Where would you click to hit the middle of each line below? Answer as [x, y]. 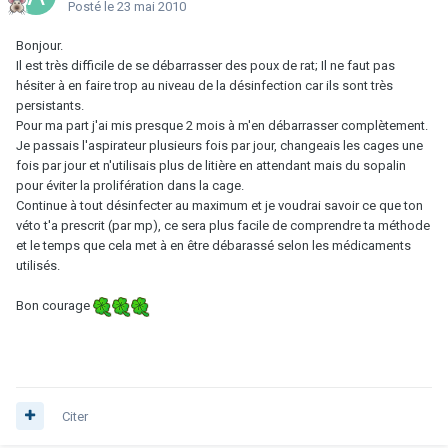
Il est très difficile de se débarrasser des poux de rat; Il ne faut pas [205, 65]
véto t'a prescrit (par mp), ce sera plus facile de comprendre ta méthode [223, 225]
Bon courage [54, 305]
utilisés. [38, 265]
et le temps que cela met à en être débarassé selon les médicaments [213, 245]
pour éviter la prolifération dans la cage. [130, 185]
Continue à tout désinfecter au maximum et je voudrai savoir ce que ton [219, 205]
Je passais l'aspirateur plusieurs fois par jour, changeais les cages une [219, 145]
